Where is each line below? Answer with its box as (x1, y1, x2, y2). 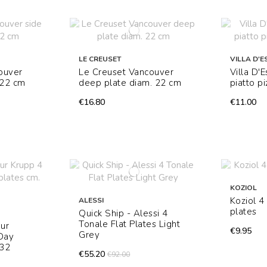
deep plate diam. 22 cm (79, 77, 182, 89)
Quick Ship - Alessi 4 (79, 207, 168, 220)
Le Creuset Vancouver (79, 66, 174, 79)
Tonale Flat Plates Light (79, 218, 181, 231)
